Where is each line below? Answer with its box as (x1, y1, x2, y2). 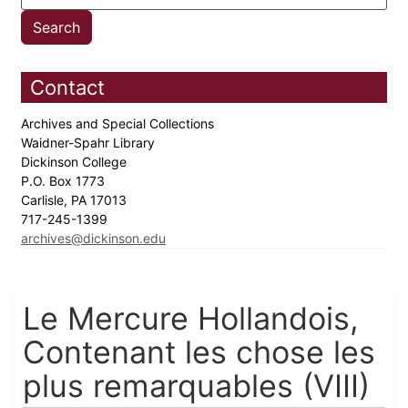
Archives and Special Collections (21, 116, 218, 132)
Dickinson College (21, 154, 130, 170)
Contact (30, 76, 105, 100)
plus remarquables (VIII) (23, 367, 370, 405)
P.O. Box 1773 (21, 173, 108, 189)
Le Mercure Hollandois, (23, 300, 359, 338)
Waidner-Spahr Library (21, 135, 158, 151)
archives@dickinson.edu (21, 230, 166, 247)
